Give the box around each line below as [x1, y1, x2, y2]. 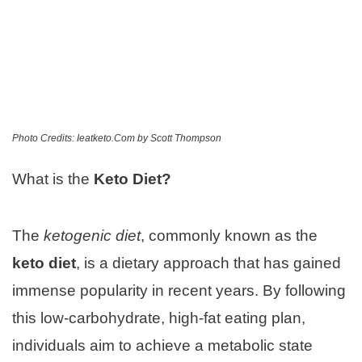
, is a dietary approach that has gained [76, 255, 341, 272]
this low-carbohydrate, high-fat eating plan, [12, 309, 305, 327]
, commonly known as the [141, 227, 318, 245]
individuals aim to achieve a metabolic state [12, 337, 313, 355]
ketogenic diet [44, 227, 141, 245]
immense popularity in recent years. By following [12, 282, 346, 300]
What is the [12, 170, 94, 187]
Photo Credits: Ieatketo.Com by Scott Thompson [12, 133, 221, 145]
